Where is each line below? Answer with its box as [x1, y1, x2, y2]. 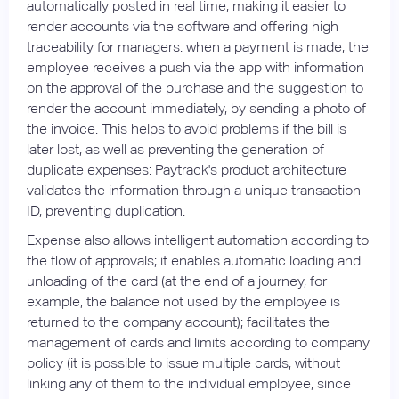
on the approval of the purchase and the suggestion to [27, 78, 363, 96]
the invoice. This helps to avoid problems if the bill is [27, 119, 346, 137]
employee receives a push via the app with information [27, 58, 364, 76]
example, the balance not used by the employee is [27, 292, 340, 310]
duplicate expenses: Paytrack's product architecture [27, 160, 346, 178]
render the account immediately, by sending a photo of [27, 99, 366, 117]
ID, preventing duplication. [27, 201, 185, 219]
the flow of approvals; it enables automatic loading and [27, 251, 361, 269]
